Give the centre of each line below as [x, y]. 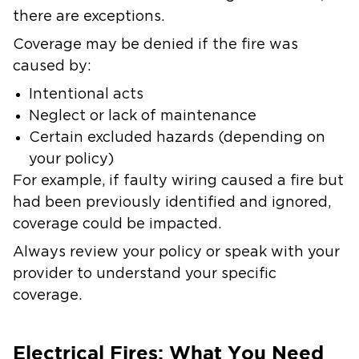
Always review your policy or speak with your [176, 252]
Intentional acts [90, 95]
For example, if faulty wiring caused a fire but [178, 181]
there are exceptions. [91, 17]
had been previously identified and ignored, [172, 203]
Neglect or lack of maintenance [147, 116]
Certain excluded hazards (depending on [177, 138]
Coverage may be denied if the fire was [155, 45]
